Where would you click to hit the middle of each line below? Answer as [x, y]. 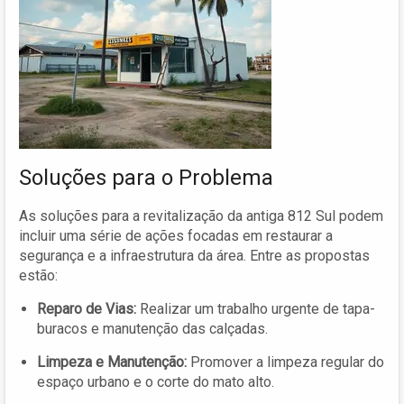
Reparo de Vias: [87, 308]
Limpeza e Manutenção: [112, 362]
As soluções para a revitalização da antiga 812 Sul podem [201, 216]
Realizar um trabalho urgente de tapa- [256, 308]
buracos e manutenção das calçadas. [152, 328]
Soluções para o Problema [146, 177]
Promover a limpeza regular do [285, 362]
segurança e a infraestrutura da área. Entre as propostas [194, 255]
